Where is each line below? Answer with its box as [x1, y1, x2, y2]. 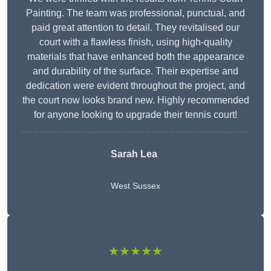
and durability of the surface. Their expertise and [33, 66, 238, 77]
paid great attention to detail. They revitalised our [31, 22, 240, 33]
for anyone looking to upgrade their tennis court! [34, 109, 237, 120]
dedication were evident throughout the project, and [26, 80, 245, 91]
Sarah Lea [111, 149, 157, 160]
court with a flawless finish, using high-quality [39, 37, 232, 48]
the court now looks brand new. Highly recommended [22, 95, 249, 106]
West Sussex [111, 181, 160, 191]
